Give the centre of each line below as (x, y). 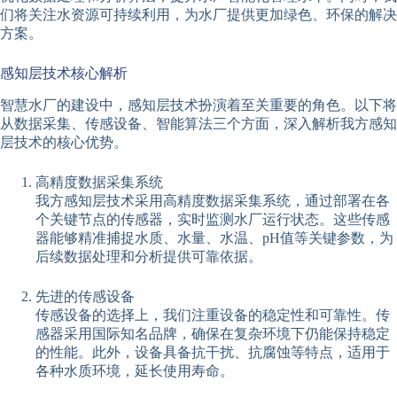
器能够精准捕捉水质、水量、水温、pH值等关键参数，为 (214, 237)
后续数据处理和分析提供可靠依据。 (149, 256)
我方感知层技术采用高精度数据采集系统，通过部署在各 (213, 200)
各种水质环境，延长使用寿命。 (135, 370)
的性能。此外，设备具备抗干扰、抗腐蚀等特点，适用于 (213, 352)
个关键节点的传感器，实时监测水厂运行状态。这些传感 (213, 219)
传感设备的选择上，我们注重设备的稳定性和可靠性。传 (213, 315)
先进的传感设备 (85, 296)
